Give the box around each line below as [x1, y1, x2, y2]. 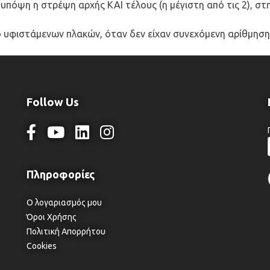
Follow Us [26, 95, 79, 108]
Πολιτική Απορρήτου [26, 226, 105, 236]
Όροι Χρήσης [26, 212, 77, 222]
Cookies [26, 240, 57, 251]
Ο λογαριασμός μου [26, 197, 102, 207]
